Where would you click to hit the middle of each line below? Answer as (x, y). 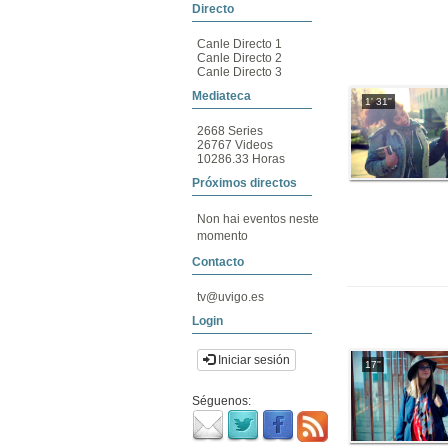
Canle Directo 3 (239, 72)
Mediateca (221, 96)
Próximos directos (244, 183)
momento (222, 236)
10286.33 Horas (241, 159)
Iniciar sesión (252, 360)
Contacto (218, 262)
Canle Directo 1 (239, 44)
